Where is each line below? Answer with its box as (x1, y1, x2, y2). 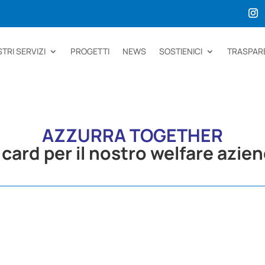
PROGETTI (70, 46, 110, 57)
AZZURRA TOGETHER (42, 123, 223, 148)
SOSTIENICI (159, 46, 203, 57)
